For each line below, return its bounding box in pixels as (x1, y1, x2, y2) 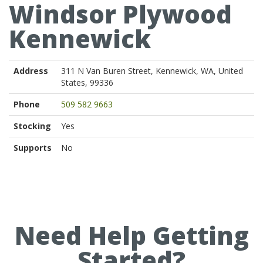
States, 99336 (61, 77, 113, 88)
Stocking (14, 120, 51, 131)
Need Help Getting (14, 218, 249, 252)
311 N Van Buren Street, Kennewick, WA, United (61, 65, 243, 76)
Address (14, 65, 48, 76)
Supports (14, 142, 52, 153)
